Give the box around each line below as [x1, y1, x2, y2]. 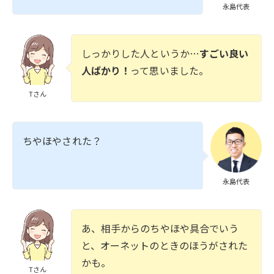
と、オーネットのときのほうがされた [81, 238, 248, 253]
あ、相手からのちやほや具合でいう [81, 221, 239, 236]
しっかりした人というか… [81, 45, 199, 61]
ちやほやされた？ [23, 133, 102, 148]
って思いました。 [130, 62, 209, 78]
